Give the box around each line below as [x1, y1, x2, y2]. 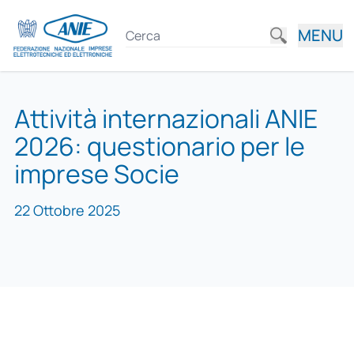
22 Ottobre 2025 [13, 201, 120, 220]
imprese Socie [13, 156, 179, 191]
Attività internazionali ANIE [13, 101, 318, 136]
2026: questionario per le [13, 129, 305, 164]
